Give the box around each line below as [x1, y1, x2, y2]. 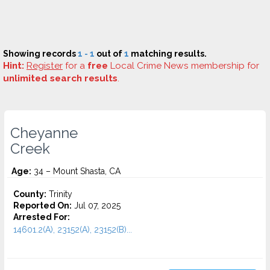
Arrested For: [13, 212, 70, 222]
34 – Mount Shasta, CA [31, 166, 121, 176]
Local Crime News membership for [108, 60, 259, 71]
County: [13, 189, 46, 199]
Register [27, 60, 63, 71]
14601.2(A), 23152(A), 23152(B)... [13, 225, 132, 234]
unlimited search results [3, 73, 118, 84]
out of [95, 49, 124, 58]
